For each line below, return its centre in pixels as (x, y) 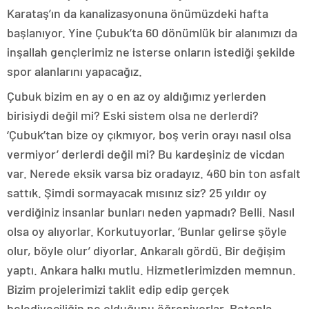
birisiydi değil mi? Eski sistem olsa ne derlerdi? (133, 116)
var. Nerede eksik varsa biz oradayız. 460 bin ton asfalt (154, 173)
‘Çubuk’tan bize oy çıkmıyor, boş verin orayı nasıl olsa (149, 135)
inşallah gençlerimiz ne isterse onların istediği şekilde (151, 52)
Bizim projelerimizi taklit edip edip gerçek (118, 289)
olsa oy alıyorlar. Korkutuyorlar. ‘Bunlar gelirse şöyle (147, 231)
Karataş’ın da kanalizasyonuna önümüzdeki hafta (138, 13)
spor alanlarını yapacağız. (74, 71)
